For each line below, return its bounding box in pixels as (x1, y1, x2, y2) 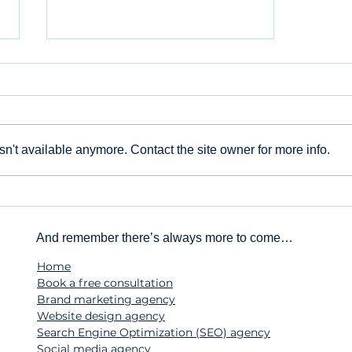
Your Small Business (65, 202, 209, 220)
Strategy (65, 236, 126, 255)
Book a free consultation (37, 276, 173, 291)
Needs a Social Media (65, 219, 218, 237)
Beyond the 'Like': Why (65, 185, 229, 203)
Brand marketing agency (37, 292, 175, 307)
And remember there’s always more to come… (36, 231, 296, 245)
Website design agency (37, 309, 165, 324)
